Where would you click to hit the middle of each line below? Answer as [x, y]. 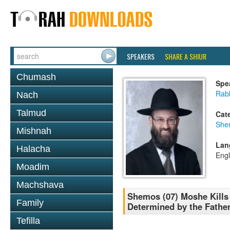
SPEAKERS [141, 56]
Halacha [33, 149]
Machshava [40, 185]
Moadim [33, 167]
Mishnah [34, 131]
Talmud [31, 113]
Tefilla [28, 221]
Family [30, 203]
